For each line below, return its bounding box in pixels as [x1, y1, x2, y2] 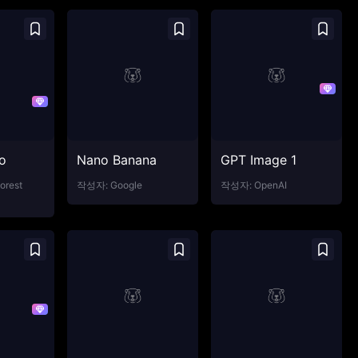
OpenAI [254, 179, 287, 191]
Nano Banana [77, 152, 157, 168]
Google [110, 179, 142, 191]
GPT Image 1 [221, 152, 296, 168]
